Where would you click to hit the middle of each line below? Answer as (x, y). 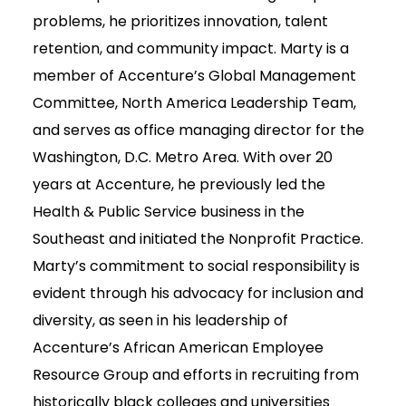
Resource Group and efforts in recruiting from (196, 375)
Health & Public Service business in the (169, 212)
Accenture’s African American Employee (178, 348)
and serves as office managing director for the (198, 130)
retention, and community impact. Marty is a (191, 49)
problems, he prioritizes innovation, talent (180, 22)
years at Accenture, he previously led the (179, 185)
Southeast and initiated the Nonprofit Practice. (198, 239)
